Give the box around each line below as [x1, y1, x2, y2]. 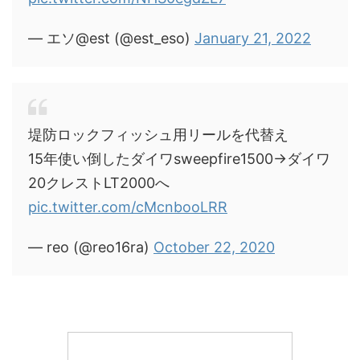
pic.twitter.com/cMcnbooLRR [28, 198, 227, 215]
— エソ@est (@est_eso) [28, 29, 194, 47]
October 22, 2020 [153, 238, 275, 256]
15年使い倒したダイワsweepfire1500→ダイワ [28, 149, 330, 167]
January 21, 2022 [194, 29, 311, 47]
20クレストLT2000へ [28, 174, 170, 191]
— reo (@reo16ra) [28, 238, 153, 256]
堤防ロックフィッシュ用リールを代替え [28, 125, 288, 143]
